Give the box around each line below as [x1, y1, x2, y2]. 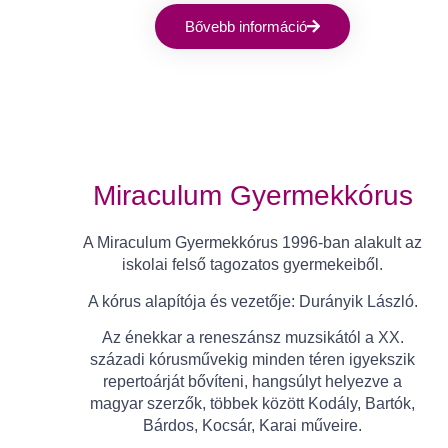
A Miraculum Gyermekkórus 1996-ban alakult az [83, 234, 422, 252]
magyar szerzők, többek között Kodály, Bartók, [90, 395, 415, 413]
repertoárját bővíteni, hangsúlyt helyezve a [103, 373, 402, 391]
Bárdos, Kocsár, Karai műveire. [143, 417, 362, 435]
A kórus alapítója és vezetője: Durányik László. [87, 292, 418, 310]
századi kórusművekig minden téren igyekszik [90, 351, 415, 369]
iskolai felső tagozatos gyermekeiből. [122, 256, 383, 274]
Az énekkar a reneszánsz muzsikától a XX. [101, 329, 404, 347]
